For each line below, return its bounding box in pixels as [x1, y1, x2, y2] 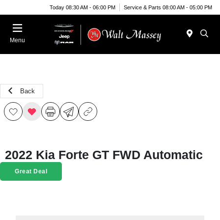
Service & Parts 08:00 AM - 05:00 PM [124, 4, 212, 10]
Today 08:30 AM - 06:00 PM [50, 4, 115, 10]
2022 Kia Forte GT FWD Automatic [5, 148, 203, 162]
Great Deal [15, 168, 47, 175]
